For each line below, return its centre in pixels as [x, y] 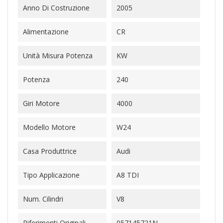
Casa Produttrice [50, 151]
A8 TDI [128, 175]
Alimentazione [46, 32]
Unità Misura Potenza [58, 56]
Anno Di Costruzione [56, 8]
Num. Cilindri [43, 199]
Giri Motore [41, 103]
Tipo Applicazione [51, 175]
